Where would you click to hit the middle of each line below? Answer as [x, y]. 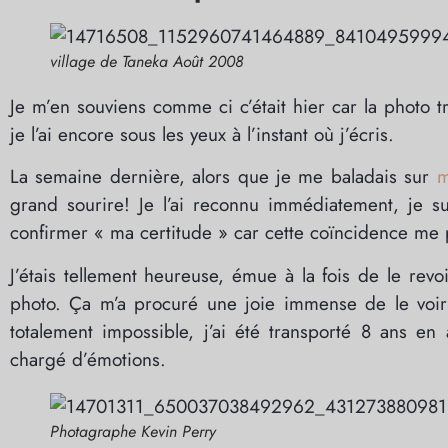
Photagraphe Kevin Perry [133, 431]
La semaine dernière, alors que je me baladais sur [223, 177]
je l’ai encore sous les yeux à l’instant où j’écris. [202, 134]
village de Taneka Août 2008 [146, 61]
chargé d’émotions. [88, 359]
